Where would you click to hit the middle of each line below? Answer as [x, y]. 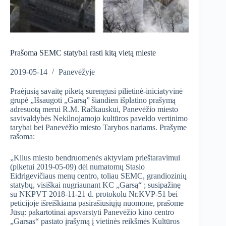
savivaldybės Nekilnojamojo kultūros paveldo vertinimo [99, 119]
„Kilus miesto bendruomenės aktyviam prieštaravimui [95, 158]
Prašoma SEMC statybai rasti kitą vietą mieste [83, 53]
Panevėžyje [77, 72]
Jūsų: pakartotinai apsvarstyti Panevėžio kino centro [92, 212]
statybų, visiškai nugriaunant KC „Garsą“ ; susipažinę [95, 185]
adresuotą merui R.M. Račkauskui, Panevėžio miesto [94, 109]
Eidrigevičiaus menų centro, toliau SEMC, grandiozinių [98, 176]
